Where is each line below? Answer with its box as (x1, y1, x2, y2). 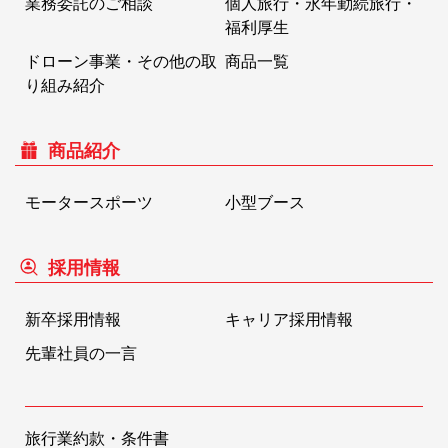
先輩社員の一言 (25, 345, 137, 363)
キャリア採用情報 (224, 311, 353, 329)
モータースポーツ (25, 194, 153, 212)
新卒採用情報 (25, 311, 121, 329)
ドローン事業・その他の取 (25, 53, 217, 71)
